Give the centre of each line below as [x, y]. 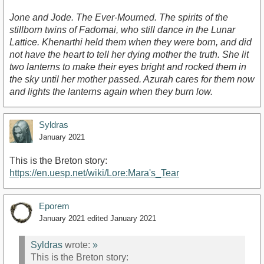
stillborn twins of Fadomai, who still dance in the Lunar [122, 30]
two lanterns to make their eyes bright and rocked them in [128, 67]
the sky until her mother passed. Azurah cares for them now [132, 80]
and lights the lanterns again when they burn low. [111, 92]
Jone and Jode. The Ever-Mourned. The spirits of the [119, 18]
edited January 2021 [122, 219]
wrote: [77, 245]
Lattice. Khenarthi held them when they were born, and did [131, 42]
